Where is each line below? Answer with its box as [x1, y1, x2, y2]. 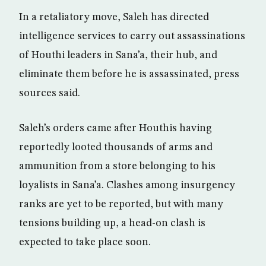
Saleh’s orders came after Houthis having [19, 122, 212, 134]
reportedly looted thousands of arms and [19, 141, 213, 153]
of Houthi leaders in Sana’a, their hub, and [19, 49, 217, 61]
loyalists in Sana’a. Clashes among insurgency [19, 179, 235, 191]
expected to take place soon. [19, 236, 151, 248]
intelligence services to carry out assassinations [19, 30, 245, 42]
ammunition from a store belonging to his [19, 160, 216, 172]
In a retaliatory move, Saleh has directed [19, 11, 209, 23]
